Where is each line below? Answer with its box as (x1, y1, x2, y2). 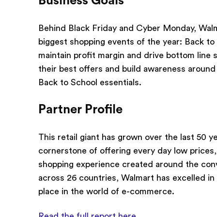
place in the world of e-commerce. (38, 187, 175, 196)
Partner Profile (38, 103, 123, 116)
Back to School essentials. (38, 77, 142, 87)
